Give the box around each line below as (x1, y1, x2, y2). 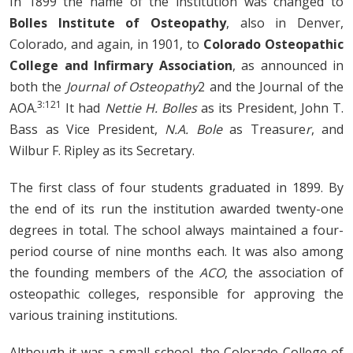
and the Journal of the (205, 77, 344, 95)
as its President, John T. (201, 98, 344, 117)
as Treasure (221, 120, 306, 138)
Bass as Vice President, (9, 120, 165, 138)
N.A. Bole (165, 120, 222, 138)
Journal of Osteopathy (65, 77, 199, 95)
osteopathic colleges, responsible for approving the (9, 284, 344, 303)
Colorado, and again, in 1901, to (9, 35, 204, 53)
